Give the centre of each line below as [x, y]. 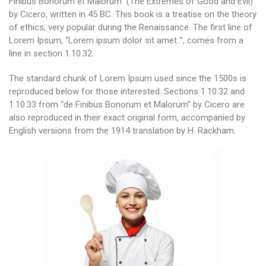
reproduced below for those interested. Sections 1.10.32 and [127, 91]
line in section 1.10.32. [51, 53]
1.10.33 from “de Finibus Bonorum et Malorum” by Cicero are [127, 104]
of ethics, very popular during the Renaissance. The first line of [131, 27]
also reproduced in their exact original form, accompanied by [127, 118]
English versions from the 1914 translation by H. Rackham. [122, 131]
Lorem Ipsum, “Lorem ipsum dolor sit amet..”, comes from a [126, 40]
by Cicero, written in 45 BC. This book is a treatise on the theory [133, 14]
